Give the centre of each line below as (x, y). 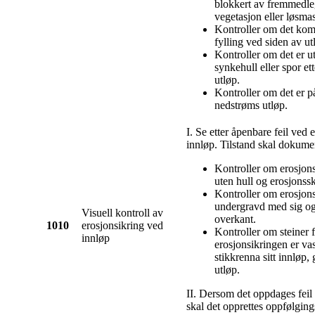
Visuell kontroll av (122, 213)
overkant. (235, 219)
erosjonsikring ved (122, 226)
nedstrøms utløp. (251, 105)
